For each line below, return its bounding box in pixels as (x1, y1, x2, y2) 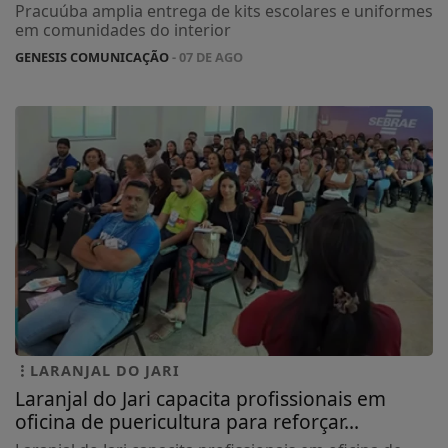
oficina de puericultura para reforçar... (15, 407, 359, 435)
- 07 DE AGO (169, 48, 243, 67)
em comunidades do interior (15, 19, 231, 42)
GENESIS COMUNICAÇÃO (15, 48, 169, 67)
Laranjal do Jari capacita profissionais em (15, 384, 386, 412)
